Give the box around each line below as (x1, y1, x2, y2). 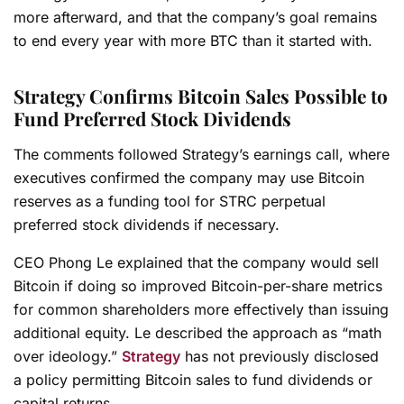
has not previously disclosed (180, 346, 379, 365)
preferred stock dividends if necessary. (14, 215, 284, 234)
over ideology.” (14, 346, 122, 365)
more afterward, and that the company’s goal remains (14, 7, 377, 26)
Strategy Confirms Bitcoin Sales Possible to (14, 83, 388, 109)
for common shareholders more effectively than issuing (14, 299, 389, 318)
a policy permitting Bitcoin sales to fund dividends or (14, 370, 372, 389)
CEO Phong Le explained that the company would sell (14, 252, 379, 271)
